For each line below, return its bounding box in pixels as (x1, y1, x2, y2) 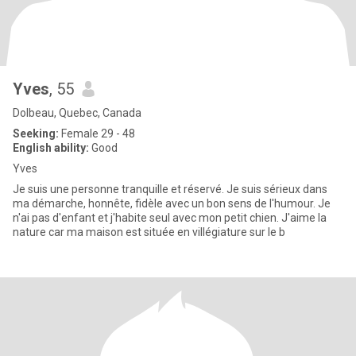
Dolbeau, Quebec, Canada (13, 106, 141, 119)
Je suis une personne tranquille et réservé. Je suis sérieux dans (13, 183, 327, 195)
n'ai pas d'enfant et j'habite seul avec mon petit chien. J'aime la (13, 211, 327, 224)
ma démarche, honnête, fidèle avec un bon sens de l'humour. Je (13, 197, 331, 210)
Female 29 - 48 (59, 127, 135, 140)
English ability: (13, 141, 89, 154)
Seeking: (13, 127, 59, 140)
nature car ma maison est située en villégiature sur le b (13, 226, 285, 238)
